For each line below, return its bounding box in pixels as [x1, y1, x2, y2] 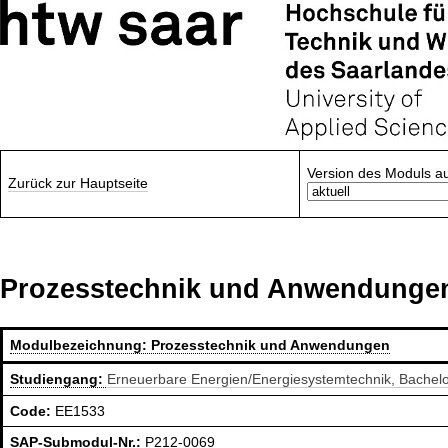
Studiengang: [10, 371, 108, 388]
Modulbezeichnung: [10, 337, 152, 354]
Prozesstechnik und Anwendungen [151, 337, 391, 354]
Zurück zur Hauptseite [8, 175, 149, 191]
